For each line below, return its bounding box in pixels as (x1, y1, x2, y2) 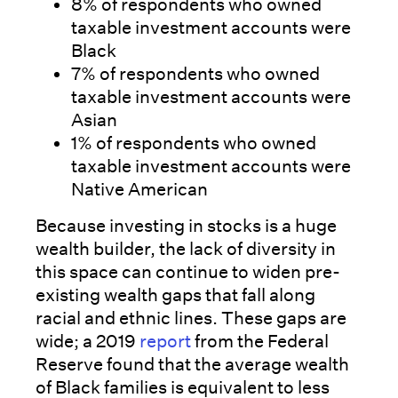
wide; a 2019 (36, 330, 139, 352)
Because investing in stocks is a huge (36, 214, 337, 236)
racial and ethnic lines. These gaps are (36, 306, 346, 329)
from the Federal (191, 330, 329, 352)
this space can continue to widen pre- (36, 260, 340, 283)
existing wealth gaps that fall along (36, 283, 315, 306)
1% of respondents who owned (71, 131, 316, 154)
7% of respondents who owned (71, 62, 320, 84)
